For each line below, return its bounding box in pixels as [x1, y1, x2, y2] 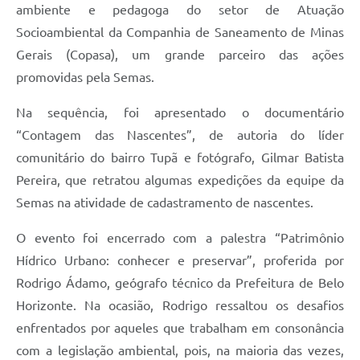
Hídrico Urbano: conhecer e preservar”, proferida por [16, 253, 344, 268]
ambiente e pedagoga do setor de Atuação [16, 2, 344, 18]
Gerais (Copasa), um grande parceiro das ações [16, 47, 344, 63]
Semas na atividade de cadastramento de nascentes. [16, 195, 313, 211]
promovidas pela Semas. [16, 70, 154, 85]
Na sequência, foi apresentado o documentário [16, 105, 344, 121]
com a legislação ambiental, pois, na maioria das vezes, [16, 343, 344, 358]
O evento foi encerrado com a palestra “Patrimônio [16, 231, 344, 246]
